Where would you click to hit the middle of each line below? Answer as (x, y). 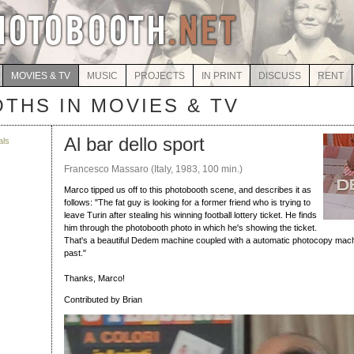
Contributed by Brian (103, 299)
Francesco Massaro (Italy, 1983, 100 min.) (153, 169)
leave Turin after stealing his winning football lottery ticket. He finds (190, 215)
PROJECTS (159, 76)
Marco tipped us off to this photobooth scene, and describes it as (188, 190)
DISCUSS (279, 76)
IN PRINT (221, 76)
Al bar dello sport (134, 144)
